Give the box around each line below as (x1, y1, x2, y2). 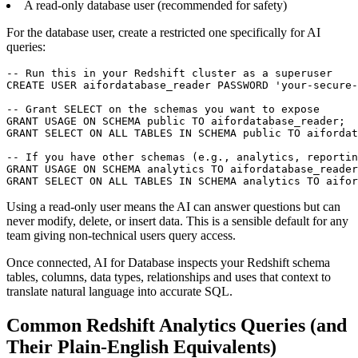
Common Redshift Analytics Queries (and (6, 315, 347, 336)
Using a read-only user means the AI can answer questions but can (6, 200, 340, 214)
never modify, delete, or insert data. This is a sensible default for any (6, 214, 348, 229)
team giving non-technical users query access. (6, 229, 236, 243)
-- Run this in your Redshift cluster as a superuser (6, 67, 332, 80)
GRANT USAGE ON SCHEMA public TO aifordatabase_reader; (6, 115, 345, 128)
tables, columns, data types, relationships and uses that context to (6, 270, 331, 284)
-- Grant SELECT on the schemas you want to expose (6, 103, 320, 116)
